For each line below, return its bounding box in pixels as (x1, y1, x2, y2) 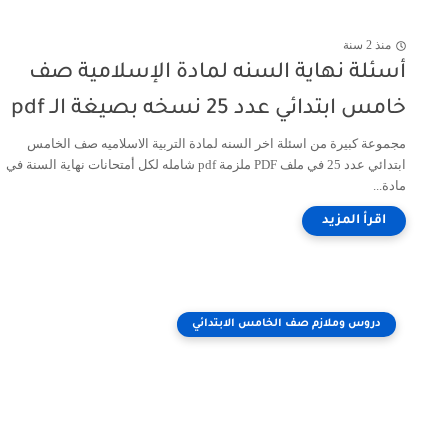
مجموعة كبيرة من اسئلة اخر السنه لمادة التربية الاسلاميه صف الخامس (27, 136, 406, 151)
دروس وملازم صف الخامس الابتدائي (192, 318, 381, 330)
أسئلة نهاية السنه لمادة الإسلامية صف (29, 62, 406, 85)
